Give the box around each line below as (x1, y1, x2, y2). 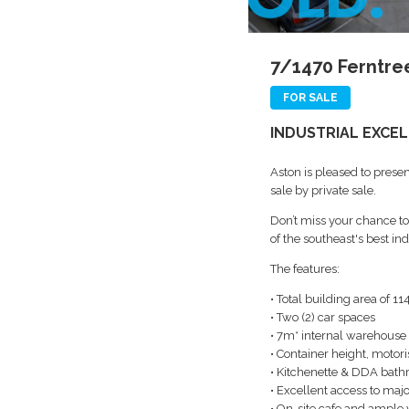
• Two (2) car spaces (270, 310, 375, 324)
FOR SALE (283, 91, 338, 104)
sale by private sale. (270, 184, 376, 197)
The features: (270, 262, 340, 276)
